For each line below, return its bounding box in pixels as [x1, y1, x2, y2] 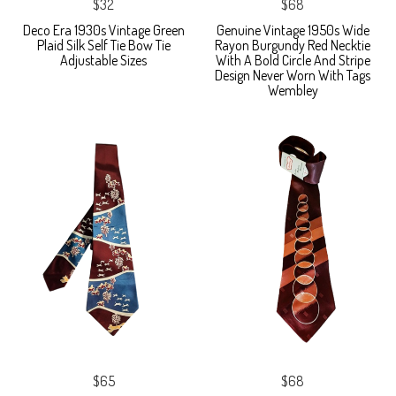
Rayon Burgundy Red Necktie [215, 35, 370, 54]
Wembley [267, 80, 318, 99]
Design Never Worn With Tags [215, 65, 370, 84]
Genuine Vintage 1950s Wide [216, 20, 369, 39]
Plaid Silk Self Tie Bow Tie [36, 35, 171, 54]
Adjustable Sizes [60, 50, 147, 69]
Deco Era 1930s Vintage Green [22, 20, 185, 39]
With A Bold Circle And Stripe [215, 50, 370, 69]
